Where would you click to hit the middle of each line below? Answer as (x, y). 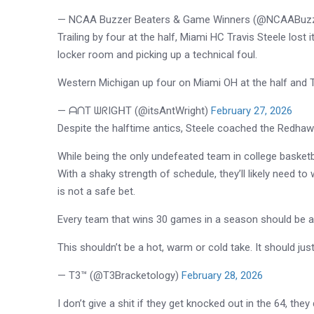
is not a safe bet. (97, 191)
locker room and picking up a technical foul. (158, 54)
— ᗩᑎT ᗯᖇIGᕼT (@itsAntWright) (135, 110)
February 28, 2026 (223, 275)
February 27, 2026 (252, 110)
